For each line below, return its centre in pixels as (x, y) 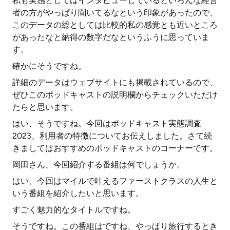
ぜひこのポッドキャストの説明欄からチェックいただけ (115, 95)
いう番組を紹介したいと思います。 (78, 193)
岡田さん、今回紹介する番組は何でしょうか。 (99, 165)
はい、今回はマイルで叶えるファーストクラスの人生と (115, 181)
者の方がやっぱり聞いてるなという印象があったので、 (115, 13)
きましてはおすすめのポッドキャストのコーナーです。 (115, 148)
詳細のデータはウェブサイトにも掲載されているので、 (115, 82)
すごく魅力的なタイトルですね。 (74, 210)
